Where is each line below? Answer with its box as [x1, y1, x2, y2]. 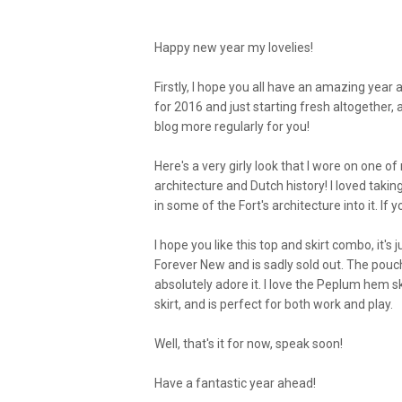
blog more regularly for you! [154, 119, 310, 134]
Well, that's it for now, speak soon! [154, 336, 343, 351]
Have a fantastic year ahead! [154, 376, 316, 390]
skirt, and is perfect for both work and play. [154, 297, 393, 311]
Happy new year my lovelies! [154, 40, 313, 55]
